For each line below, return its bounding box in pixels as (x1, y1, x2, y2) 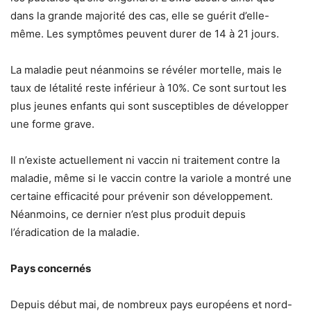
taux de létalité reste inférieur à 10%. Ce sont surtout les (10, 81, 287, 94)
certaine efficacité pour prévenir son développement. (10, 190, 273, 203)
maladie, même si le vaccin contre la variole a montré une (10, 171, 292, 185)
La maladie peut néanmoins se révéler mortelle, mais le (10, 63, 282, 76)
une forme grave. (10, 117, 94, 131)
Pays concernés (10, 262, 91, 275)
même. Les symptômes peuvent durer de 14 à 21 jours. (10, 27, 279, 40)
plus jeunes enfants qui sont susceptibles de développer (10, 99, 289, 112)
